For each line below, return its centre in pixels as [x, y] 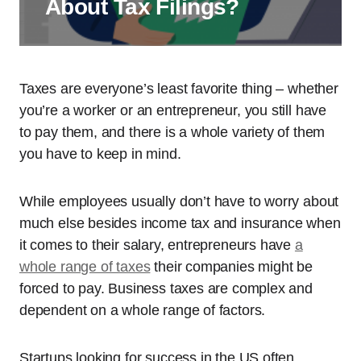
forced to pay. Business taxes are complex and [166, 288]
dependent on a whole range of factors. [143, 310]
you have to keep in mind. [100, 154]
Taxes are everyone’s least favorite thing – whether [179, 89]
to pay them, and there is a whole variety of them [172, 132]
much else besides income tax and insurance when [180, 223]
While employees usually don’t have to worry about [179, 201]
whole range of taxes [85, 267]
